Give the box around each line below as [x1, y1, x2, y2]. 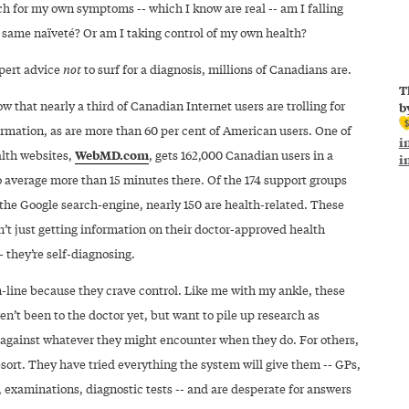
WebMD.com [74, 144, 149, 163]
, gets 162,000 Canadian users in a [148, 145, 333, 163]
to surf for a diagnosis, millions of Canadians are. [80, 59, 351, 78]
